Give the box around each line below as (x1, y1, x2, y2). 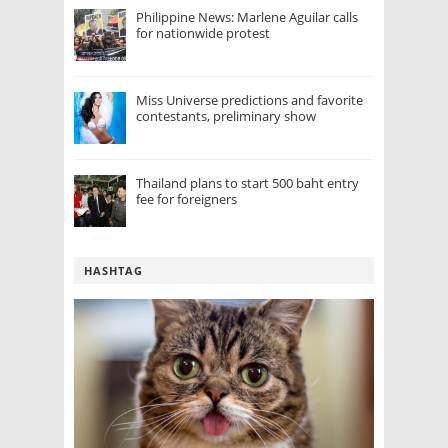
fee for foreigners (136, 190, 237, 209)
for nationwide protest (136, 24, 270, 43)
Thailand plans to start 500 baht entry (136, 174, 359, 193)
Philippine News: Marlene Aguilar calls (136, 8, 358, 27)
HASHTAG (84, 263, 143, 279)
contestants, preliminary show (136, 107, 316, 126)
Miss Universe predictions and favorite (136, 91, 363, 110)
